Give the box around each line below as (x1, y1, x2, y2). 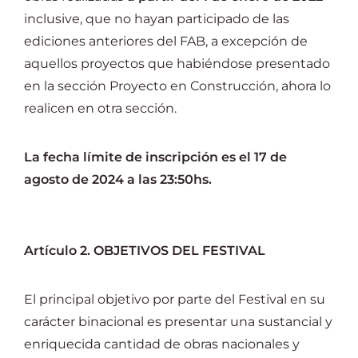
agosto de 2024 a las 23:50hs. (24, 172, 215, 187)
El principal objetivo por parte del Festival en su (24, 292, 325, 307)
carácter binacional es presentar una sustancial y (24, 314, 332, 329)
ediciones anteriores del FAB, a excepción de (24, 34, 308, 49)
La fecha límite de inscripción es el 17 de (24, 149, 287, 165)
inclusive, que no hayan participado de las (24, 11, 289, 26)
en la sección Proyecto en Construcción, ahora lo (24, 78, 331, 93)
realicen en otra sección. (24, 101, 177, 116)
